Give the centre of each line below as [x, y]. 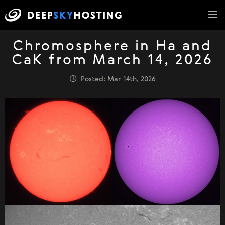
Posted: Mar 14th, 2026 [116, 79]
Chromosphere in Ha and [113, 47]
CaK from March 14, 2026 [113, 61]
